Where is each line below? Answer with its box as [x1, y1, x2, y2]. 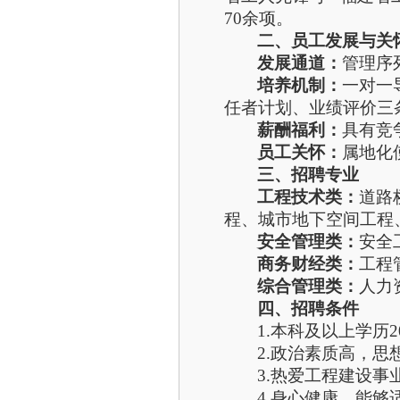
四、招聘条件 [257, 299, 359, 318]
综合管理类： [257, 277, 359, 296]
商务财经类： [257, 254, 359, 273]
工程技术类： [257, 187, 359, 206]
